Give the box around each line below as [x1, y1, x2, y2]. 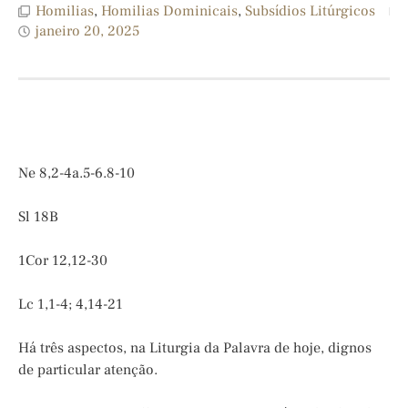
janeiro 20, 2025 [36, 22, 139, 41]
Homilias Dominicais [101, 2, 238, 21]
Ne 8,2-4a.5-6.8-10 [18, 164, 135, 183]
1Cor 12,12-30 [18, 251, 107, 270]
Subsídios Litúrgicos [245, 2, 375, 21]
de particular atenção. [18, 361, 158, 380]
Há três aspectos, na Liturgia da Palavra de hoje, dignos [18, 339, 372, 358]
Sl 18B [18, 208, 58, 227]
